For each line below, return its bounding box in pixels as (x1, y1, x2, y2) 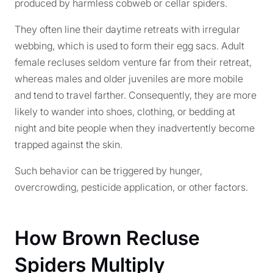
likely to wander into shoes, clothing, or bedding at (15, 105, 235, 118)
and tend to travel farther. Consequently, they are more (15, 89, 257, 101)
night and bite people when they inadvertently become (15, 122, 255, 134)
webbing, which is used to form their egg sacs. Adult (15, 40, 244, 52)
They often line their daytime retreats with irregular (15, 23, 240, 35)
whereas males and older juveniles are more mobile (15, 73, 243, 85)
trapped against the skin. (15, 138, 122, 151)
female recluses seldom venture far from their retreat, (15, 56, 252, 68)
